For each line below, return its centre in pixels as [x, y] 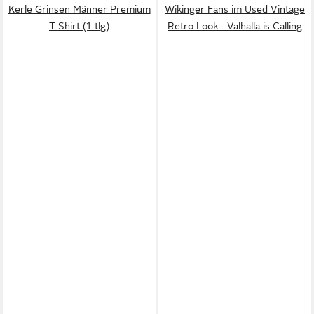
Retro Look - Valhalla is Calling [235, 26]
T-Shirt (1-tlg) [79, 26]
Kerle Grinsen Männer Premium [79, 9]
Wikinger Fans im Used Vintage [235, 9]
